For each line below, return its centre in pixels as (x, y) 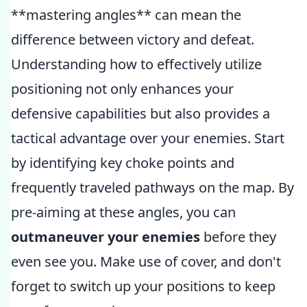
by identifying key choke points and (123, 163)
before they (238, 237)
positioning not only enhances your (122, 89)
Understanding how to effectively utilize (136, 64)
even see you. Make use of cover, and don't (146, 261)
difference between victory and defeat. (133, 39)
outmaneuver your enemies (106, 237)
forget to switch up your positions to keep (143, 286)
